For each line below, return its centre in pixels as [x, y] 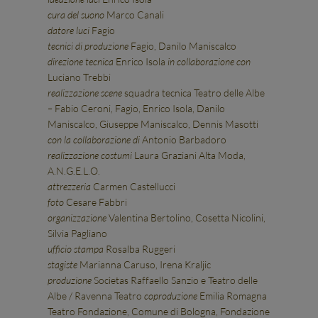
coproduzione [172, 296]
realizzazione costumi [90, 155]
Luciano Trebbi [79, 77]
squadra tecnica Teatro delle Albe [195, 93]
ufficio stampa [77, 249]
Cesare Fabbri [97, 202]
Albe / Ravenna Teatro [96, 296]
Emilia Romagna [234, 296]
